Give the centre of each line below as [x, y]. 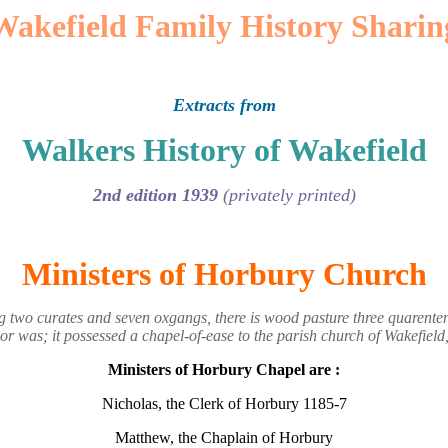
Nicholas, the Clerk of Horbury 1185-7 [224, 403]
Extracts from [224, 105]
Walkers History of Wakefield [224, 150]
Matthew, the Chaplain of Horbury [224, 437]
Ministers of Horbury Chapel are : [224, 369]
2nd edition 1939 [157, 195]
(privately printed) [289, 195]
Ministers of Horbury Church [224, 274]
